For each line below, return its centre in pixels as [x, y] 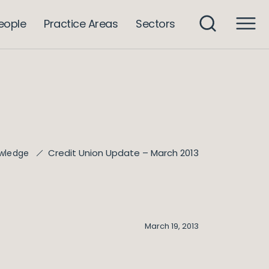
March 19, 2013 [172, 226]
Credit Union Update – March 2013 [123, 153]
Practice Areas [81, 23]
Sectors [156, 23]
